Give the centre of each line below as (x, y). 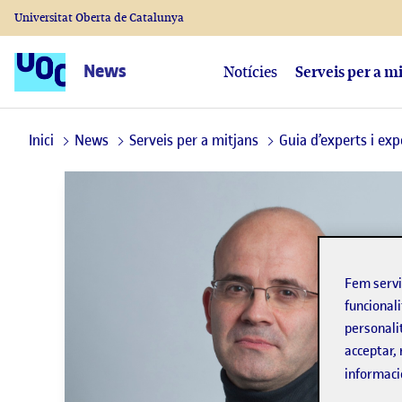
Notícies (250, 72)
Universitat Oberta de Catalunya (99, 17)
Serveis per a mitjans (194, 140)
